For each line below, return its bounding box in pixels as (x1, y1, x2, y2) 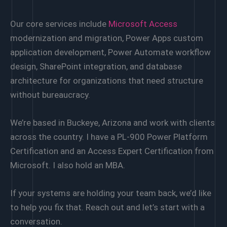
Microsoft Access (108, 18, 177, 29)
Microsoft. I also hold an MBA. (10, 160, 125, 170)
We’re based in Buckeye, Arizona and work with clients (10, 117, 215, 128)
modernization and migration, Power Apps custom (10, 32, 203, 43)
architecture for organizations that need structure (10, 75, 203, 86)
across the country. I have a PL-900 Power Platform (10, 131, 208, 142)
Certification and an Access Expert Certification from (10, 145, 214, 156)
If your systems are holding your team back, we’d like (10, 187, 211, 198)
